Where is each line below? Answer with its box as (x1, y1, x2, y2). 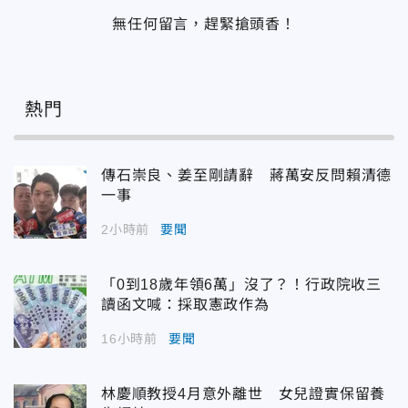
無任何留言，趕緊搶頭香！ (112, 16, 296, 33)
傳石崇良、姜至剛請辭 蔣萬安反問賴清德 (101, 168, 393, 184)
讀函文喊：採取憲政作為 (101, 297, 270, 313)
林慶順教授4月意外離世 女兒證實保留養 (101, 386, 386, 403)
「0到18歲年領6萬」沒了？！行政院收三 (101, 277, 382, 293)
